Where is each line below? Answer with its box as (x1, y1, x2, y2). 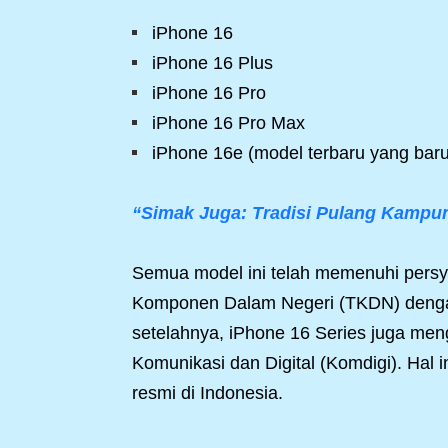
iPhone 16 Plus (152, 53, 273, 73)
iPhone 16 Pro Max (152, 113, 305, 133)
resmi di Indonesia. (132, 383, 283, 403)
